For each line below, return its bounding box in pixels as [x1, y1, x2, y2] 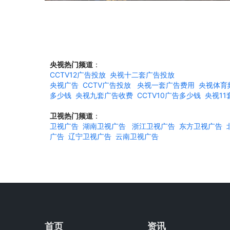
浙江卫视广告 [132, 121, 175, 130]
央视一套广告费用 [137, 80, 195, 89]
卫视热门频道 [50, 111, 93, 120]
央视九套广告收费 [75, 90, 133, 100]
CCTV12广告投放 [50, 70, 106, 79]
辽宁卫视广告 [68, 131, 111, 141]
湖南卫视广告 [83, 121, 126, 130]
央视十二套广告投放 [110, 70, 175, 79]
